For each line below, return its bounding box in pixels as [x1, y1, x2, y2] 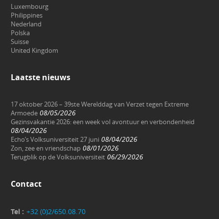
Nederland [11, 20, 42, 29]
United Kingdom [11, 46, 59, 55]
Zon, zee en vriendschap [11, 144, 81, 153]
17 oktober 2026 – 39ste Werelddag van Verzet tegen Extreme [11, 100, 189, 109]
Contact [11, 178, 42, 190]
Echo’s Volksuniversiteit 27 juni [11, 135, 100, 144]
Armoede [11, 109, 38, 118]
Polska [11, 28, 30, 38]
